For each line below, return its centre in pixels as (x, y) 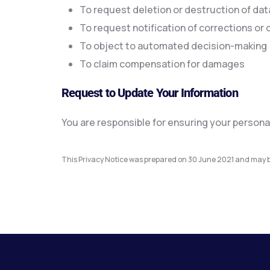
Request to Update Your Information (150, 93)
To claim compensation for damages (162, 64)
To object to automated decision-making (173, 46)
